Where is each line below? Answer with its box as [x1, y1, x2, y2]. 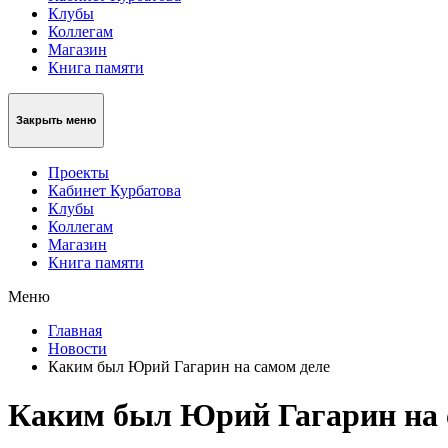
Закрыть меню [16, 114, 96, 127]
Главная [48, 321, 102, 339]
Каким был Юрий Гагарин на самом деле [48, 357, 330, 375]
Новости [48, 339, 107, 357]
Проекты [48, 163, 109, 181]
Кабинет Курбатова [48, 181, 181, 199]
